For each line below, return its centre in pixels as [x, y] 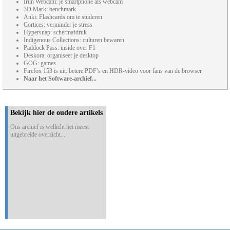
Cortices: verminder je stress [58, 25]
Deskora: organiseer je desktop [61, 56]
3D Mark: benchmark [50, 9]
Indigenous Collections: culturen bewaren [74, 40]
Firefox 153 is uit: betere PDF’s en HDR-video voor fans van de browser [113, 71]
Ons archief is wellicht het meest [50, 127]
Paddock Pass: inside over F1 [60, 48]
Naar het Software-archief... [60, 79]
